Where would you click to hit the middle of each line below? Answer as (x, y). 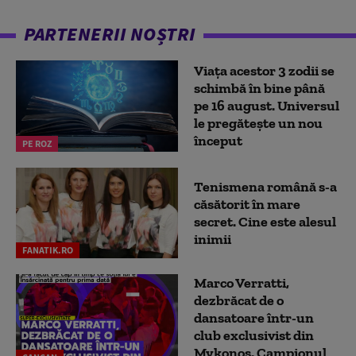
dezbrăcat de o (239, 301)
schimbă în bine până (259, 89)
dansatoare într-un (254, 318)
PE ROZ (37, 143)
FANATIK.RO (48, 250)
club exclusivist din (254, 336)
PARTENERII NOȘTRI (110, 33)
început (218, 141)
